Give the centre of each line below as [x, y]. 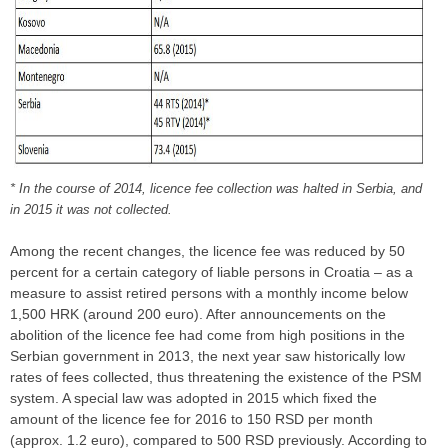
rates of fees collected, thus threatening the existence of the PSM [216, 377]
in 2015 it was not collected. [91, 210]
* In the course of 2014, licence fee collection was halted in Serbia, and [216, 189]
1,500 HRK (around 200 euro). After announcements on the [198, 314]
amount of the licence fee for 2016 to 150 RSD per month [191, 419]
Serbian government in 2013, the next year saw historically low [207, 356]
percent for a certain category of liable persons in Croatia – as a [211, 272]
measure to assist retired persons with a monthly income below [209, 293]
